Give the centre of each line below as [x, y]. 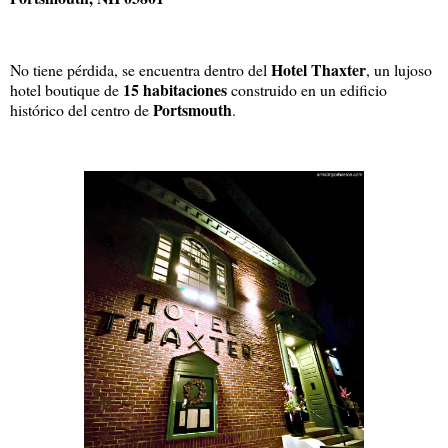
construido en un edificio [307, 89]
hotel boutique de [66, 89]
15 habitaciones [175, 89]
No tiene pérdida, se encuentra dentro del [140, 69]
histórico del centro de [81, 109]
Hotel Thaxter [318, 69]
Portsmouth [192, 109]
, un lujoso [399, 69]
